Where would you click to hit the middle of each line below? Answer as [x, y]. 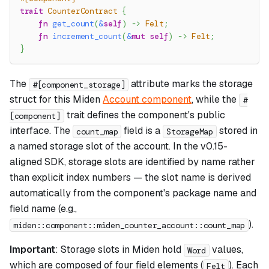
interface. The [41, 131]
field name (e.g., [43, 209]
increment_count [87, 37]
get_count [73, 24]
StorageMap [190, 131]
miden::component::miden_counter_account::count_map [129, 225]
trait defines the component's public [144, 115]
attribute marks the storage [191, 84]
